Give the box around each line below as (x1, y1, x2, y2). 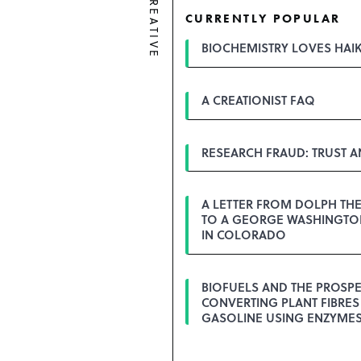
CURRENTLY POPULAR (185, 10, 341, 27)
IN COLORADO (201, 226, 286, 244)
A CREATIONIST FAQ (201, 90, 315, 109)
